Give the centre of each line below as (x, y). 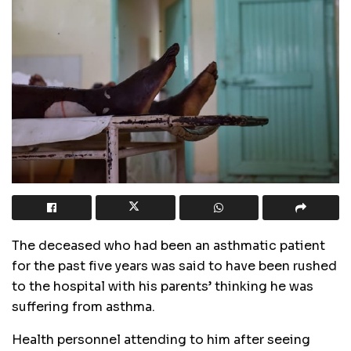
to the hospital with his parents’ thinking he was (163, 287)
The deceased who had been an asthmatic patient (168, 246)
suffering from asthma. (83, 307)
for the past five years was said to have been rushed (174, 266)
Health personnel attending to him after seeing (161, 340)
